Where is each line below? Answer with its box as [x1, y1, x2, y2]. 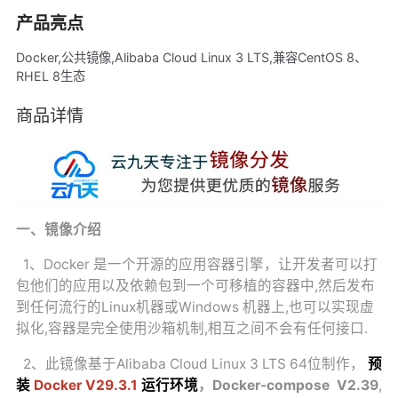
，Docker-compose [197, 376, 333, 394]
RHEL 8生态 [15, 68, 85, 84]
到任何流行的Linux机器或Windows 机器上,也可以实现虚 [15, 298, 374, 316]
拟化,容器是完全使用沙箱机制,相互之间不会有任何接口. [15, 320, 368, 338]
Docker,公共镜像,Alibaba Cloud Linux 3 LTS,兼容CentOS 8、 [15, 50, 367, 66]
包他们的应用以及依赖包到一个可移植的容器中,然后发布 [15, 277, 375, 295]
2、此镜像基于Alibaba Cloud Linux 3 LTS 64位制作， [15, 354, 368, 372]
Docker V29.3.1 [33, 376, 141, 394]
